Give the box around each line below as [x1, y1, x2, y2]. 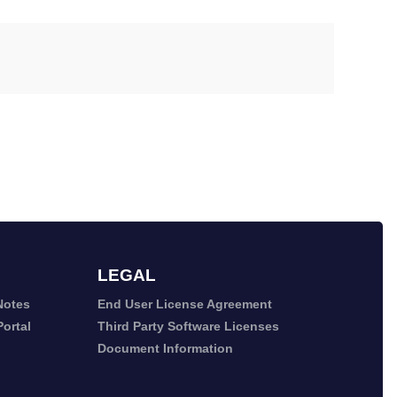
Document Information [97, 341, 233, 356]
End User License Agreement [97, 297, 272, 312]
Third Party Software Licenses [97, 319, 279, 334]
